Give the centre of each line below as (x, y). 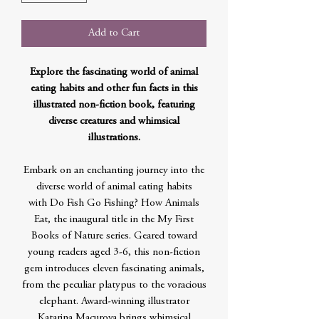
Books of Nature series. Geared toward (114, 236)
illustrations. (114, 138)
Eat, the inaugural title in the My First (114, 220)
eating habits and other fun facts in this (114, 89)
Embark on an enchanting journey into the (114, 171)
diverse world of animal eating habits (114, 187)
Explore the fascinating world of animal (114, 72)
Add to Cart (114, 33)
